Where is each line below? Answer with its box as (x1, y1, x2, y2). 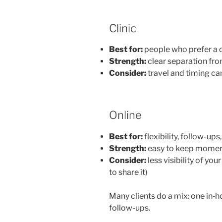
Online (109, 109, 142, 122)
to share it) (109, 167, 148, 177)
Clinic (109, 21, 136, 35)
